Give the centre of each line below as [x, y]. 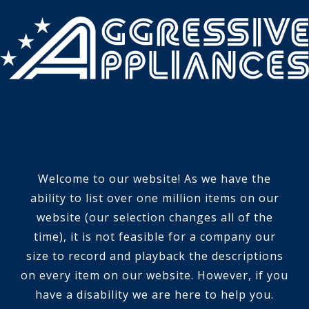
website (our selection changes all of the [154, 218]
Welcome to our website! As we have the [154, 179]
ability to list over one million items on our [154, 198]
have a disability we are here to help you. [154, 295]
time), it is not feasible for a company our [154, 237]
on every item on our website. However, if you [154, 276]
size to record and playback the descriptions [154, 256]
